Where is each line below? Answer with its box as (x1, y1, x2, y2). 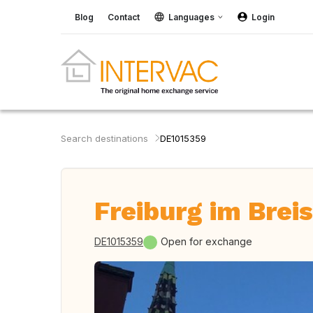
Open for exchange (161, 235, 252, 247)
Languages (168, 11, 214, 22)
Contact (108, 11, 140, 22)
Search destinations (61, 133, 148, 144)
